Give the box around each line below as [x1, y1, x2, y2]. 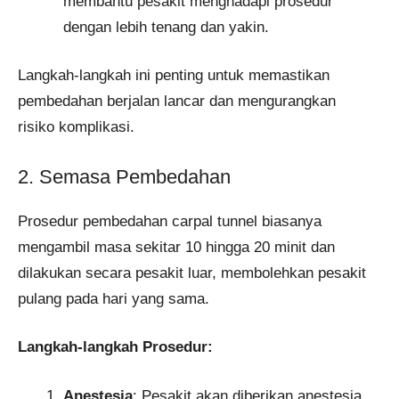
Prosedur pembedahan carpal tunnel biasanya [18, 212, 322, 230]
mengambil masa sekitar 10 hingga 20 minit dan [18, 238, 335, 256]
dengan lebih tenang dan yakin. [63, 18, 269, 36]
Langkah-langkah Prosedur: [18, 338, 213, 356]
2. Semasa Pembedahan [18, 165, 231, 188]
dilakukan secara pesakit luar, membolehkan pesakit [18, 264, 366, 281]
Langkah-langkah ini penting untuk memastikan [18, 67, 330, 85]
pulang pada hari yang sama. [18, 289, 209, 307]
